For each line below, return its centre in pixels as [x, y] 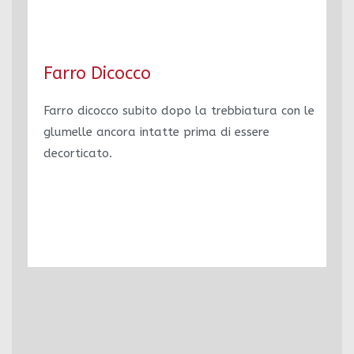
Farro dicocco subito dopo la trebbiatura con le [179, 111]
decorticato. [78, 153]
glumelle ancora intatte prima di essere [156, 132]
